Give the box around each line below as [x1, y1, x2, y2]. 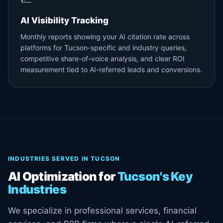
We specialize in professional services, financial [8, 206, 197, 216]
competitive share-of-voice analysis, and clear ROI [20, 54, 185, 63]
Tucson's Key [117, 169, 193, 184]
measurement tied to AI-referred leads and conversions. [20, 65, 202, 74]
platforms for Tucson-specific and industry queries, [20, 43, 187, 52]
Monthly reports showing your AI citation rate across [20, 32, 190, 41]
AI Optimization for [8, 169, 117, 184]
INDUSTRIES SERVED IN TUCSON [8, 155, 120, 162]
